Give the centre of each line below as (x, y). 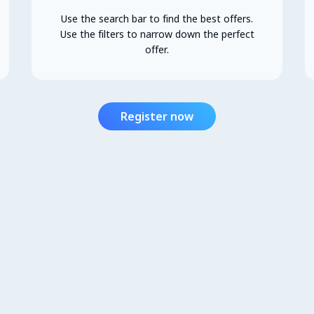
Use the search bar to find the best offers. (157, 18)
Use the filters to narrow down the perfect (157, 34)
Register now (157, 116)
